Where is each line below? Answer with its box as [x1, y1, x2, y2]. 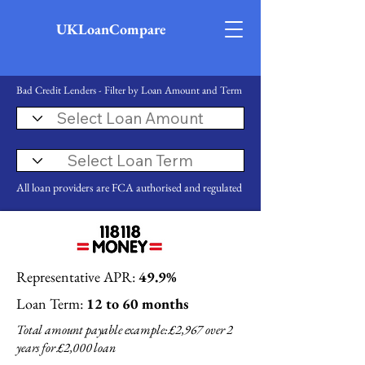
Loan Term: [16, 294, 83, 313]
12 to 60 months [83, 294, 188, 313]
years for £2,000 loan [16, 339, 116, 356]
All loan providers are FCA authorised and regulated [16, 180, 242, 195]
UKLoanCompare [56, 20, 166, 38]
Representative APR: [16, 267, 139, 286]
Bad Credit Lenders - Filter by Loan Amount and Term [16, 83, 242, 97]
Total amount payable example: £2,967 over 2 [16, 321, 234, 338]
